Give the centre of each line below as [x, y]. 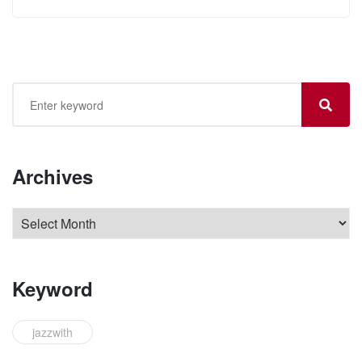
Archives [53, 177]
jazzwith [53, 333]
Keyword [53, 289]
